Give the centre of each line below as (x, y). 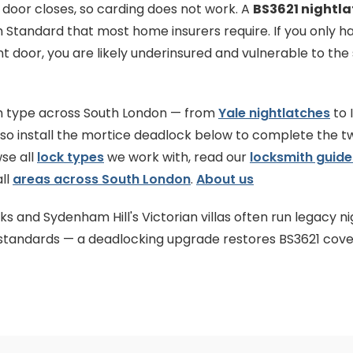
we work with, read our (177, 157)
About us (225, 179)
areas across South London (102, 179)
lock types (71, 157)
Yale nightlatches (274, 113)
